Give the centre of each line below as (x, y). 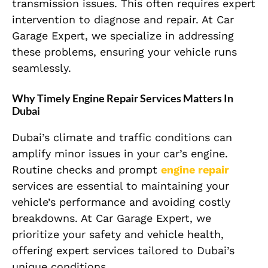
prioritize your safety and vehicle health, (118, 234)
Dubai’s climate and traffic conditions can (122, 138)
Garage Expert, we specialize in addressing (123, 36)
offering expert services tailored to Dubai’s (123, 251)
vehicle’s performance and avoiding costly (121, 202)
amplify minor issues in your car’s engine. (120, 154)
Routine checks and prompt (86, 170)
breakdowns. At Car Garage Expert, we (112, 218)
